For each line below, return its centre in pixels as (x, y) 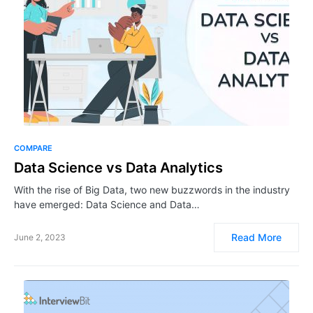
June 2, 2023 (40, 237)
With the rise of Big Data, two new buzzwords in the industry (152, 190)
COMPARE (33, 148)
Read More (256, 237)
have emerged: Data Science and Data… (107, 204)
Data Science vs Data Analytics (118, 168)
